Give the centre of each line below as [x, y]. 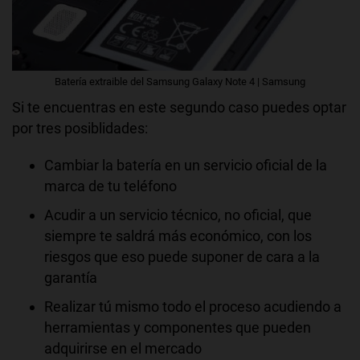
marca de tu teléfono [110, 186]
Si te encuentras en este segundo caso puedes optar [179, 108]
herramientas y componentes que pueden [178, 328]
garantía [71, 278]
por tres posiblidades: [80, 129]
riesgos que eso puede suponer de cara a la [182, 257]
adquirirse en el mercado [123, 349]
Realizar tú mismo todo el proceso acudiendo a [193, 307]
